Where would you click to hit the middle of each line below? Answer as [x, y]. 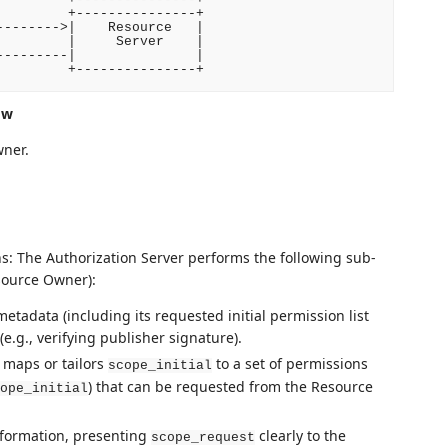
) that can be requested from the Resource [230, 387]
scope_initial [159, 366]
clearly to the [300, 435]
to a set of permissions [289, 364]
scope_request [202, 437]
